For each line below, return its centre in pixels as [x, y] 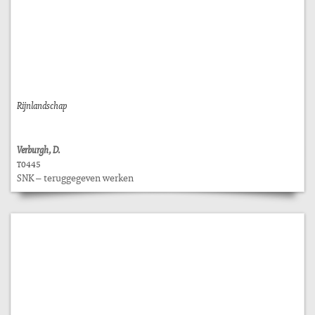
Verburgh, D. [39, 149]
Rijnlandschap [42, 105]
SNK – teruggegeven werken [75, 178]
